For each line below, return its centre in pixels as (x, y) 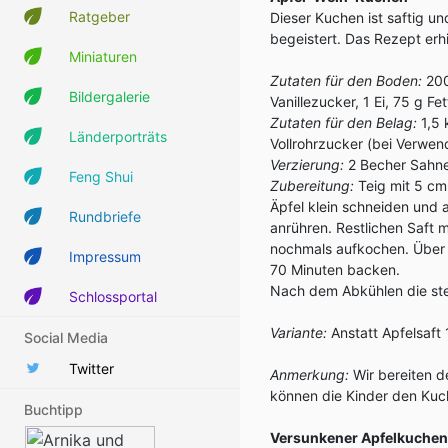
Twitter (91, 368)
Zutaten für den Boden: (346, 80)
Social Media (66, 337)
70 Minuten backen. (335, 269)
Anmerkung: (309, 374)
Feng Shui (101, 176)
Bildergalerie (109, 96)
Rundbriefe (105, 216)
